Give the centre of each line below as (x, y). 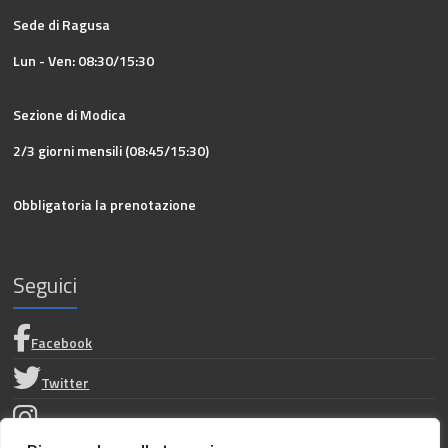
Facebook (62, 342)
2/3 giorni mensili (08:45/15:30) (111, 150)
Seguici (45, 284)
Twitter (65, 382)
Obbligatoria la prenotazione (105, 204)
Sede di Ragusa (62, 24)
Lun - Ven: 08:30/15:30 (84, 60)
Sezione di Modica (70, 114)
